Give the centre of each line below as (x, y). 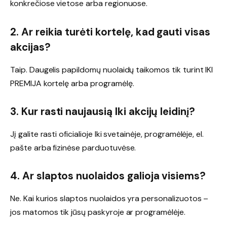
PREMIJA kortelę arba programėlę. (72, 83)
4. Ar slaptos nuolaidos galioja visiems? (108, 176)
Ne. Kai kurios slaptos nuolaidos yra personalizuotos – (109, 198)
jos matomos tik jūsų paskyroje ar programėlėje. (98, 212)
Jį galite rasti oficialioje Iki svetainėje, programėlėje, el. (107, 134)
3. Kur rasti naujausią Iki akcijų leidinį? (103, 112)
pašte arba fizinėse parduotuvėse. (73, 147)
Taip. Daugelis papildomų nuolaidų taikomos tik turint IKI (112, 69)
